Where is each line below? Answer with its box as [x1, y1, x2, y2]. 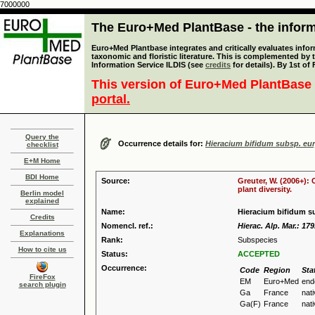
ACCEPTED [238, 250, 280, 258]
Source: [101, 176, 130, 185]
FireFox [29, 273, 56, 281]
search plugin [18, 281, 66, 288]
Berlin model [20, 189, 64, 197]
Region [264, 266, 290, 274]
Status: [101, 250, 128, 258]
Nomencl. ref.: [101, 221, 153, 230]
